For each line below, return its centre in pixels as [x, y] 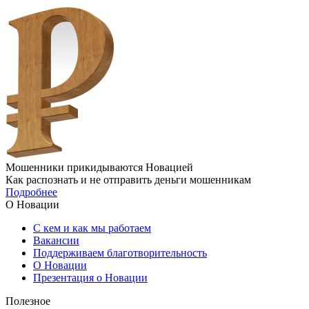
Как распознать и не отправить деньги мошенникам [128, 180]
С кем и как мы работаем [92, 228]
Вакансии [56, 241]
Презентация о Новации [90, 278]
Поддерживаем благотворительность [120, 253]
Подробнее [31, 192]
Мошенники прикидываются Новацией [99, 168]
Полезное [28, 301]
